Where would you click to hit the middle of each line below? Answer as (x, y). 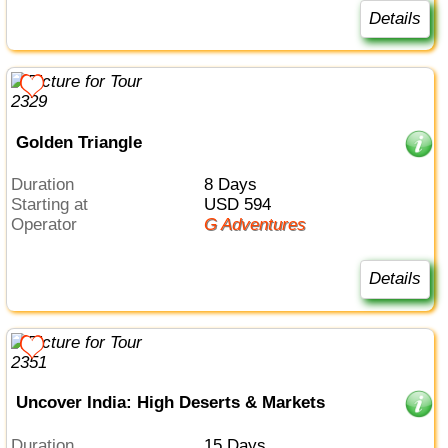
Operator (51, 225)
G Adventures (261, 225)
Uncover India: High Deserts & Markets (170, 403)
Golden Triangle (78, 142)
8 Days (234, 185)
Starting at (55, 205)
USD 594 (243, 205)
